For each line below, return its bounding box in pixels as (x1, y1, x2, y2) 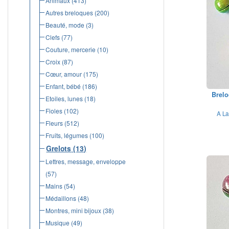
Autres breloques (45, 8, 93, 17)
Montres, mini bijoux (45, 206, 101, 215)
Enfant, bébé (45, 82, 81, 90)
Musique (45, 218, 70, 227)
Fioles (45, 106, 62, 115)
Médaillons (45, 194, 76, 202)
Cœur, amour (45, 70, 82, 78)
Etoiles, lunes (45, 94, 83, 103)
